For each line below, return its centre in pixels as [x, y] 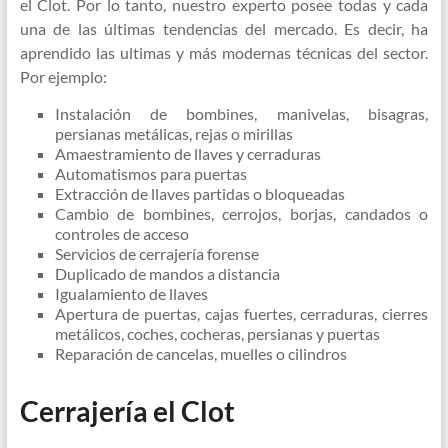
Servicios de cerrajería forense [156, 254]
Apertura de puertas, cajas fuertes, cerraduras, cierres [241, 314]
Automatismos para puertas [150, 174]
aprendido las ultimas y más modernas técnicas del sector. [224, 53]
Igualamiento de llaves [131, 294]
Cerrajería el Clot [127, 411]
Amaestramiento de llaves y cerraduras [187, 154]
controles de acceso [121, 234]
